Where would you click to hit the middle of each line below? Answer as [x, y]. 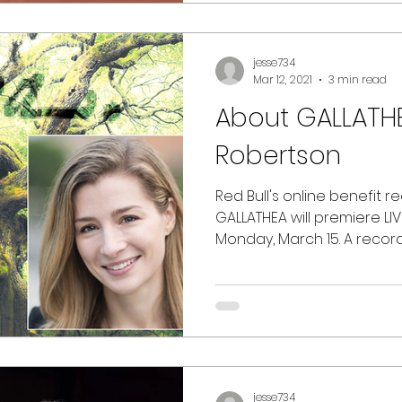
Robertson [278, 155]
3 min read [358, 79]
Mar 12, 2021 [283, 79]
